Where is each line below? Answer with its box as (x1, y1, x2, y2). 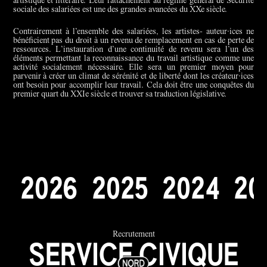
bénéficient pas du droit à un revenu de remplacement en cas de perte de (13, 36, 254, 45)
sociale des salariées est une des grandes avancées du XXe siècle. (13, 5, 227, 14)
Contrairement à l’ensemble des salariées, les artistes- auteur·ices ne (13, 27, 254, 36)
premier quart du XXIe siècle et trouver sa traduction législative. (13, 90, 226, 99)
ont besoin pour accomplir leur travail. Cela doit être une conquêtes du (13, 81, 254, 90)
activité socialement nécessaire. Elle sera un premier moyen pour (13, 63, 254, 72)
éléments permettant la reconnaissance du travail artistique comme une (13, 54, 254, 63)
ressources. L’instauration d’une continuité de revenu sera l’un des (13, 45, 254, 54)
